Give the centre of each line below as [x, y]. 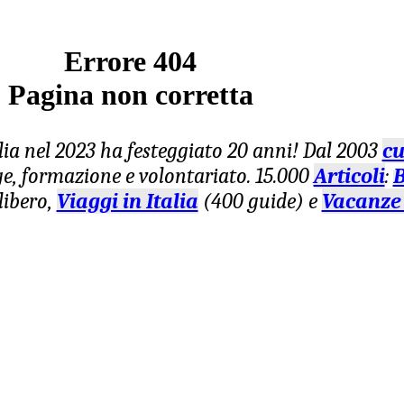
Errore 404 [130, 61]
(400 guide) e [260, 201]
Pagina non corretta [130, 95]
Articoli [349, 176]
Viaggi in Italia [127, 201]
